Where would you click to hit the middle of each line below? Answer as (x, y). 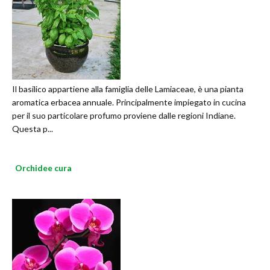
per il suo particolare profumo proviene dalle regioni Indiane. (124, 116)
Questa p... (33, 129)
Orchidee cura (43, 168)
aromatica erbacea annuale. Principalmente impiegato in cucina (129, 102)
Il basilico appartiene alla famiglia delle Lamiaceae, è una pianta (128, 89)
